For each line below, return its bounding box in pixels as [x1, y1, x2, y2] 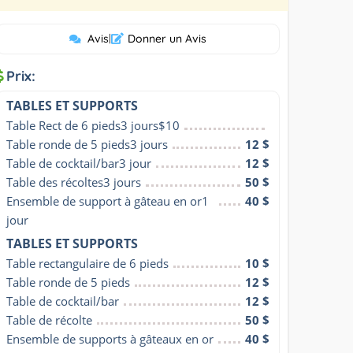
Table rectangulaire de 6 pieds [6, 255, 169, 271]
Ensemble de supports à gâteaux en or [6, 330, 214, 347]
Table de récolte [6, 311, 93, 328]
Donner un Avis [127, 31, 206, 46]
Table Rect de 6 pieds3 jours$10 [6, 117, 180, 133]
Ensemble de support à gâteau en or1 [6, 192, 210, 209]
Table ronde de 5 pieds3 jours [6, 136, 169, 152]
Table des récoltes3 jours [6, 173, 142, 190]
